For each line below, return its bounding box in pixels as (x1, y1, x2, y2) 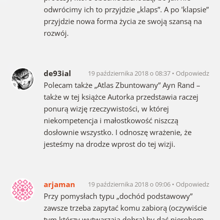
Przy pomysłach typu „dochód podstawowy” (43, 191, 192, 201)
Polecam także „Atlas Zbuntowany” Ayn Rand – (43, 80, 200, 90)
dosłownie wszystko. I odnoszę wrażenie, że (43, 127, 192, 137)
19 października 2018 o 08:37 (88, 68, 172, 78)
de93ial (43, 68, 71, 78)
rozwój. (43, 27, 69, 38)
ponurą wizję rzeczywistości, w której (43, 103, 169, 113)
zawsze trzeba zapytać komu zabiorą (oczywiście (43, 202, 207, 213)
